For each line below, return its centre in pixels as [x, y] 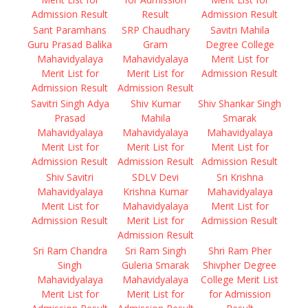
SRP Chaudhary [155, 30]
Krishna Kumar [155, 191]
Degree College [240, 44]
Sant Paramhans [70, 30]
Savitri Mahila [240, 30]
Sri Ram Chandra [70, 251]
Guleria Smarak [155, 265]
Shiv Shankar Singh [240, 103]
